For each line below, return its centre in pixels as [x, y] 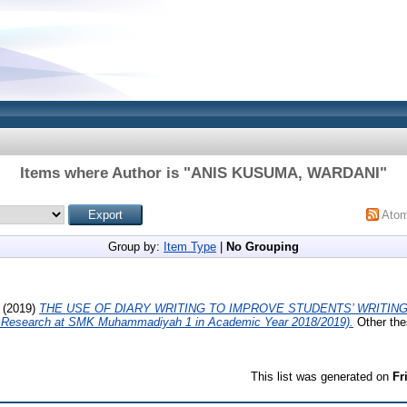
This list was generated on [322, 376]
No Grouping [263, 247]
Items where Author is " [105, 173]
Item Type [190, 247]
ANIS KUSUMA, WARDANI [285, 173]
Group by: [136, 247]
